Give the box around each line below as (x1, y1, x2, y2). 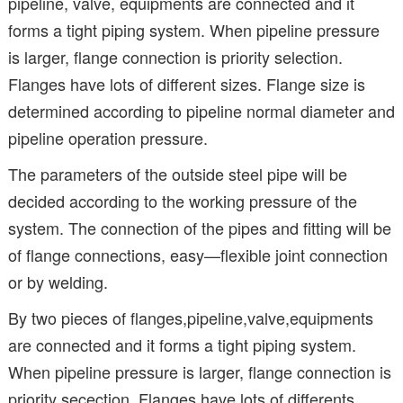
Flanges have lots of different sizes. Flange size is (8, 71, 365, 95)
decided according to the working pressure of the (8, 188, 357, 212)
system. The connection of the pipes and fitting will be (8, 215, 391, 239)
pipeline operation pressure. (8, 125, 208, 149)
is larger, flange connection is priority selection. (8, 44, 343, 68)
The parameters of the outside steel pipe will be (8, 161, 347, 185)
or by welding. (8, 269, 108, 293)
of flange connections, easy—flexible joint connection (8, 242, 388, 266)
